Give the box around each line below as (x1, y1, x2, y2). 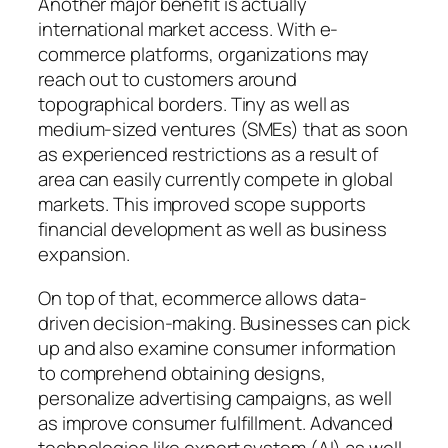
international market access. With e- (38, 16, 339, 43)
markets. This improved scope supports (38, 191, 367, 218)
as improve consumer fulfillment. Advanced (38, 409, 393, 436)
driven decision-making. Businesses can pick (38, 309, 410, 336)
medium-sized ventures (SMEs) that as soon (38, 116, 408, 143)
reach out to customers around (38, 66, 298, 93)
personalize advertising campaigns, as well (38, 384, 392, 411)
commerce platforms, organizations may (38, 41, 370, 68)
